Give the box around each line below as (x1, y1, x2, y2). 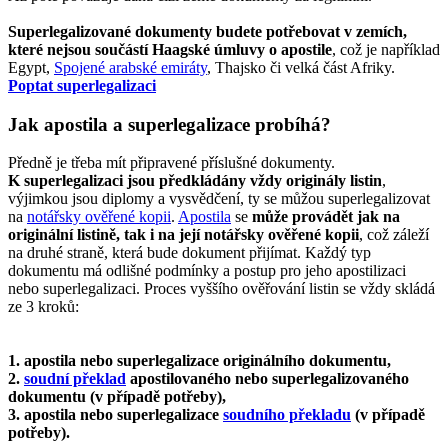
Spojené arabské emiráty (54, 59, 207, 77)
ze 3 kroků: (8, 298, 79, 316)
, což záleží (359, 226, 429, 244)
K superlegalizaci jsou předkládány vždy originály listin (8, 172, 382, 190)
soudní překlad (24, 370, 126, 388)
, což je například (332, 41, 440, 59)
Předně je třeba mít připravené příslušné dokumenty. (8, 154, 335, 172)
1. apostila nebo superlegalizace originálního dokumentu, (8, 352, 391, 370)
